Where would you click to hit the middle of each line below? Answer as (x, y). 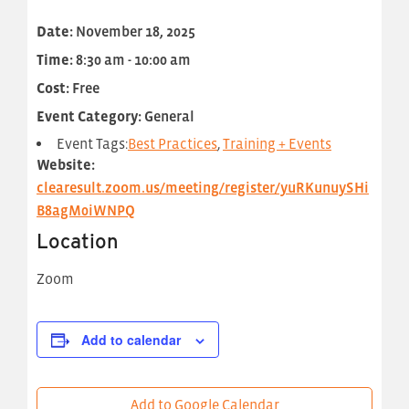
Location (78, 241)
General (168, 115)
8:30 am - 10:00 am (132, 59)
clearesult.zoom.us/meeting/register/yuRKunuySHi (203, 187)
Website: (66, 164)
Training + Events (277, 143)
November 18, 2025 (134, 31)
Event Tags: (92, 143)
